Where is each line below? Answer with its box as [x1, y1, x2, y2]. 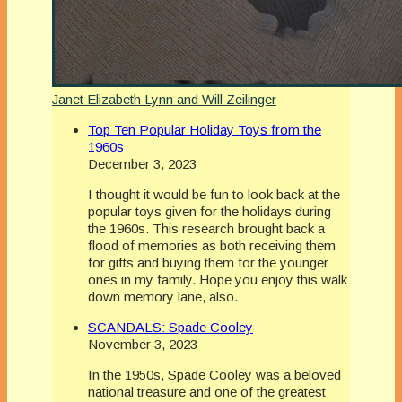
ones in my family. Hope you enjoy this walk [88, 271, 347, 287]
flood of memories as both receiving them [88, 237, 336, 253]
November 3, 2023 [88, 336, 197, 352]
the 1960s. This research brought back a [88, 220, 325, 236]
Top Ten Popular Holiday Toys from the [88, 121, 321, 137]
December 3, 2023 [88, 155, 197, 171]
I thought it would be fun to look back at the [88, 186, 340, 202]
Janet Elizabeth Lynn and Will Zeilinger [52, 91, 276, 107]
